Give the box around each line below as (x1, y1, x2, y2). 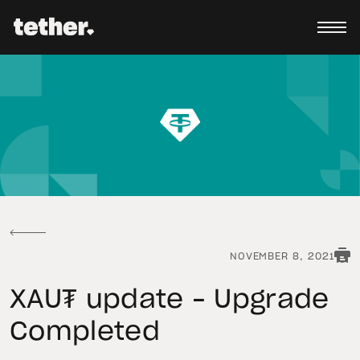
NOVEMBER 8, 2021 (229, 252, 334, 262)
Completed (10, 319, 160, 346)
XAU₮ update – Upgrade (10, 287, 329, 313)
